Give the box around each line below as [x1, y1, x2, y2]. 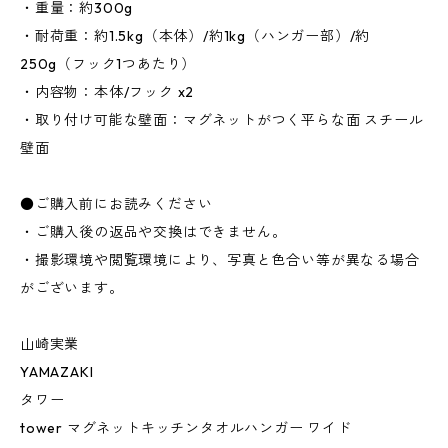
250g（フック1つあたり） [20, 55, 197, 74]
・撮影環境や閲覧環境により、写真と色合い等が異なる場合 [20, 251, 420, 270]
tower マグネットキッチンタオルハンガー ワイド [20, 419, 352, 438]
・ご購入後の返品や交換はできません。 [20, 223, 287, 242]
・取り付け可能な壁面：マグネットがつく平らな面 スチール [20, 111, 424, 130]
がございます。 [20, 279, 124, 298]
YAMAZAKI [20, 363, 94, 382]
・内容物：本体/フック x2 [20, 83, 195, 102]
